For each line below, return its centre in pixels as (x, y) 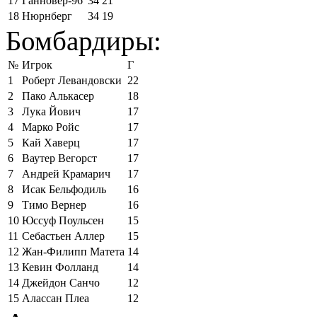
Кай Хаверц (51, 142)
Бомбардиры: (83, 40)
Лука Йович (51, 111)
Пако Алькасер (58, 96)
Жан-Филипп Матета (73, 251)
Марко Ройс (51, 127)
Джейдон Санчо (61, 282)
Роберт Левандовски (72, 80)
